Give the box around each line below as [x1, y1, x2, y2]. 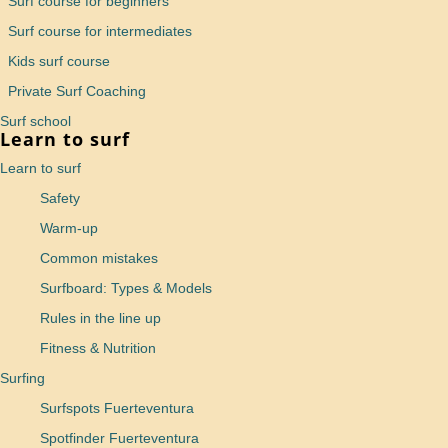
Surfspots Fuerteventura [40, 399, 194, 416]
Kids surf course [8, 52, 110, 69]
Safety [40, 189, 80, 206]
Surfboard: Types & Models [40, 279, 212, 296]
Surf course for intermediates [8, 22, 192, 39]
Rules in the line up [40, 309, 161, 326]
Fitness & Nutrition [40, 339, 156, 356]
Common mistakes [40, 249, 158, 266]
